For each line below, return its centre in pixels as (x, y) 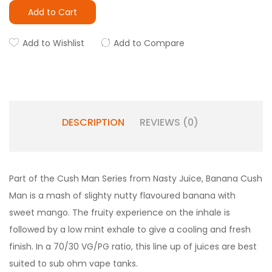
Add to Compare (149, 43)
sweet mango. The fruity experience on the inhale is (120, 212)
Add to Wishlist (53, 43)
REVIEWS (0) (169, 122)
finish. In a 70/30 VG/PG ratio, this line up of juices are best (133, 246)
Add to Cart (53, 12)
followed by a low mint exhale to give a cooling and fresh (130, 229)
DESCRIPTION (93, 122)
